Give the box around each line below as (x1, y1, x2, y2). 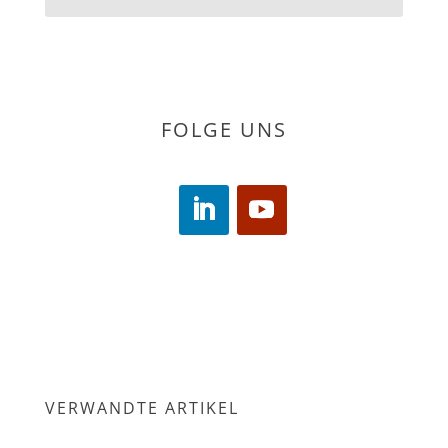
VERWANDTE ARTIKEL (44, 396, 239, 419)
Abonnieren (169, 45, 278, 73)
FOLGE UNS (160, 115, 287, 143)
